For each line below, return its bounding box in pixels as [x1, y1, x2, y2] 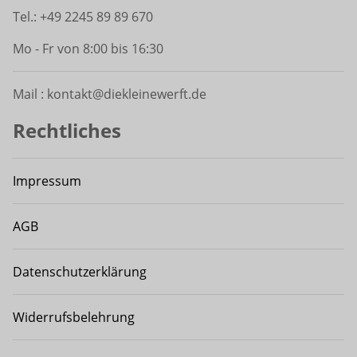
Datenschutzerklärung [13, 263, 147, 281]
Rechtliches [13, 117, 121, 144]
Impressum [13, 172, 81, 190]
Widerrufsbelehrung [13, 308, 135, 327]
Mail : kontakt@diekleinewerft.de [13, 85, 206, 104]
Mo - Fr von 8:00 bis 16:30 [13, 40, 163, 58]
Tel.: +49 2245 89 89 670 [13, 8, 153, 26]
